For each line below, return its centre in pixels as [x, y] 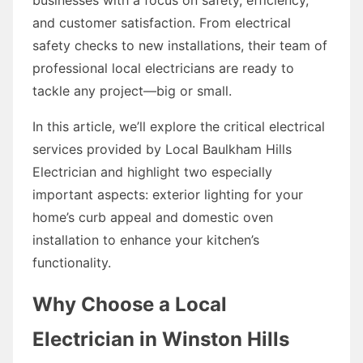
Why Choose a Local [130, 304]
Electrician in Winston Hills [161, 339]
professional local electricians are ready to [163, 68]
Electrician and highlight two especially [152, 171]
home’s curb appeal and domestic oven [153, 217]
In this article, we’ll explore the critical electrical [179, 126]
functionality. [72, 262]
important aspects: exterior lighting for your [168, 194]
